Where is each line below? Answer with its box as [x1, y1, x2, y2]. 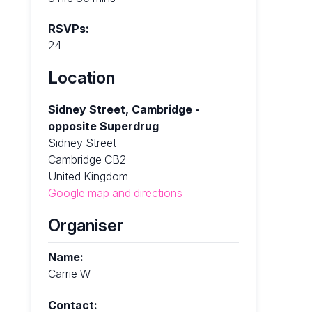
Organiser [47, 214, 123, 235]
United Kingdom [47, 169, 128, 184]
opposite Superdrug [47, 119, 159, 134]
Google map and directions [47, 186, 182, 201]
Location [47, 68, 115, 88]
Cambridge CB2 [47, 153, 126, 167]
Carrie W [47, 266, 91, 281]
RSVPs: [47, 22, 89, 36]
